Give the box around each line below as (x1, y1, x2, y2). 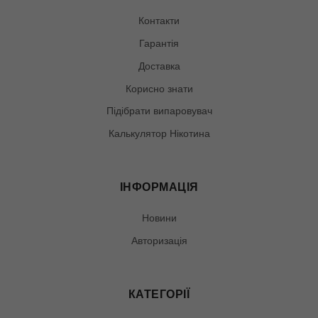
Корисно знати (125, 82, 193, 94)
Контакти (138, 14, 180, 26)
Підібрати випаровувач (106, 105, 212, 117)
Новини (141, 212, 177, 224)
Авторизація (131, 235, 187, 247)
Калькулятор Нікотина (108, 128, 210, 140)
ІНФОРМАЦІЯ (119, 181, 199, 194)
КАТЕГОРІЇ (128, 288, 190, 301)
